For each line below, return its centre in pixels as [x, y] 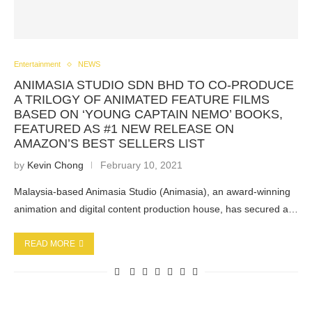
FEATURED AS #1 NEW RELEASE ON [124, 129]
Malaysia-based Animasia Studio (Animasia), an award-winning [152, 192]
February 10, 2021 [141, 165]
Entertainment [37, 64]
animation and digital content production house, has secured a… [156, 209]
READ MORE [50, 244]
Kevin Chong [55, 165]
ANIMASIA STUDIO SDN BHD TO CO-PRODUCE [154, 85]
